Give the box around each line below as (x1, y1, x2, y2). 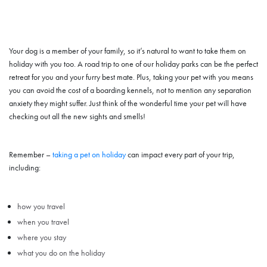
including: (9, 162, 41, 173)
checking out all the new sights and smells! (9, 110, 145, 122)
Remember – (9, 148, 52, 160)
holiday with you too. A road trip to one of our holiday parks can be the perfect (9, 58, 258, 69)
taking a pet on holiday (52, 148, 126, 160)
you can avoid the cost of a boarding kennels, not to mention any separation (9, 84, 252, 95)
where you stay (17, 232, 66, 243)
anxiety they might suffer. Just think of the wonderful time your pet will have (9, 97, 247, 108)
